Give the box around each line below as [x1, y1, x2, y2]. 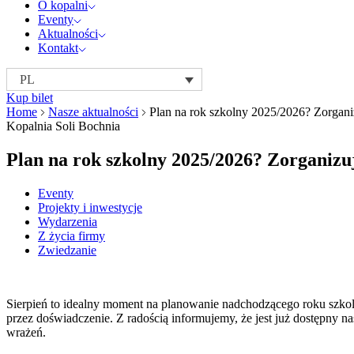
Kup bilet [6, 91, 53, 105]
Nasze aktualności [48, 105, 138, 119]
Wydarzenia [38, 215, 97, 229]
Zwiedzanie [38, 243, 96, 258]
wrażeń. [6, 326, 46, 340]
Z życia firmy [38, 229, 105, 243]
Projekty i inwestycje [38, 201, 142, 215]
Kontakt [38, 41, 78, 55]
